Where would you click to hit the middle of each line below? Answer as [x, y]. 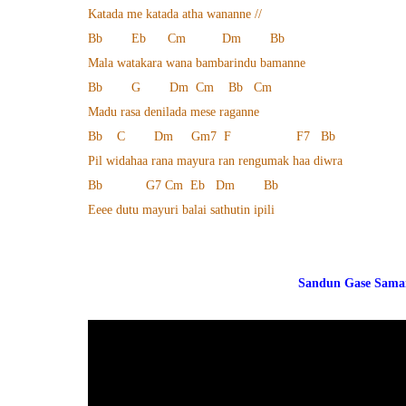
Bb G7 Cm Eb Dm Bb [183, 185]
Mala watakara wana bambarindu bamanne [197, 63]
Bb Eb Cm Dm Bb [186, 39]
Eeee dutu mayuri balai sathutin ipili [181, 210]
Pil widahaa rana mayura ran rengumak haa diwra [215, 161]
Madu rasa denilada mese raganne [174, 112]
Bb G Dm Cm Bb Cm [180, 87]
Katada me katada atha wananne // [175, 14]
